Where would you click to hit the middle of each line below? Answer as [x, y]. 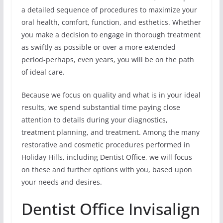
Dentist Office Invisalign [111, 209]
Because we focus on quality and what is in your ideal [111, 95]
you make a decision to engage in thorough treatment [111, 34]
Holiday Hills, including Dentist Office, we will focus [107, 157]
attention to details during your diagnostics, [94, 119]
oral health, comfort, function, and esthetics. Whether [111, 22]
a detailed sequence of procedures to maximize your [109, 9]
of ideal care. [43, 72]
